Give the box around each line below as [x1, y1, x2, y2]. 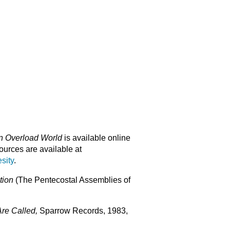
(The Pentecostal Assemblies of [15, 176, 131, 184]
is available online [62, 133, 131, 142]
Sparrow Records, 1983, [40, 206, 128, 215]
